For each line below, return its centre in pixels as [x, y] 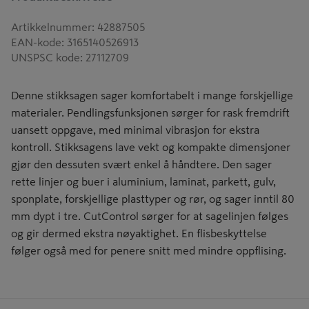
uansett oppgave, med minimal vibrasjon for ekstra [135, 130]
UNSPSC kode [46, 57]
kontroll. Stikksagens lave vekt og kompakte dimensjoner [151, 147]
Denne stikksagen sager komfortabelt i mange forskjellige [152, 95]
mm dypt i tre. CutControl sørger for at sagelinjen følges [150, 216]
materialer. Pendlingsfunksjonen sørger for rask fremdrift [150, 112]
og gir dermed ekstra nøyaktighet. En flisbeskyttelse [139, 233]
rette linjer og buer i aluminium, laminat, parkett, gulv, [143, 181]
